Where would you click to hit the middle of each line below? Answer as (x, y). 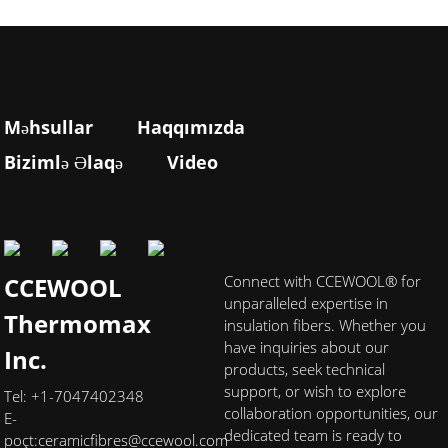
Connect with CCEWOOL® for (322, 280)
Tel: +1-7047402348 (74, 395)
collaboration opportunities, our (331, 412)
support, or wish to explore (315, 390)
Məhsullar (49, 126)
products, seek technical (304, 368)
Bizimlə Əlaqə (64, 161)
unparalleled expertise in (306, 302)
